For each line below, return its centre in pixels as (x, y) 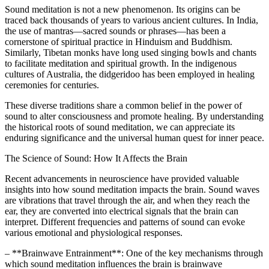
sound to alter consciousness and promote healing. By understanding (134, 116)
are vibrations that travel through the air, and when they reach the (127, 200)
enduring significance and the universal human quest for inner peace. (134, 138)
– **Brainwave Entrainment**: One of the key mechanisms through (134, 253)
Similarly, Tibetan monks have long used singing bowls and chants (131, 52)
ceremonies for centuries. (52, 85)
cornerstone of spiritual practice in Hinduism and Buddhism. (119, 41)
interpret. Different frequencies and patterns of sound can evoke (125, 222)
